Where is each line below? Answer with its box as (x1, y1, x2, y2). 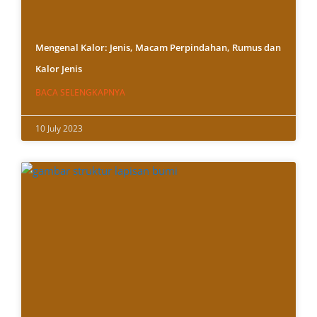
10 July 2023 (35, 122, 83, 135)
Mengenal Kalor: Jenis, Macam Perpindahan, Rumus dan (35, 41, 281, 54)
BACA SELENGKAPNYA (35, 86, 125, 99)
